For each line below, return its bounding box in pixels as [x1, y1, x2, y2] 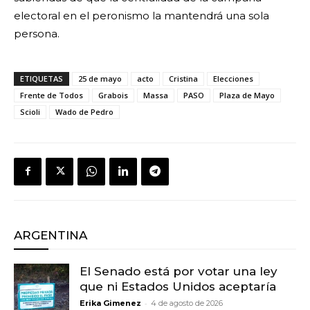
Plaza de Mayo [219, 89, 275, 100]
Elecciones [213, 73, 253, 84]
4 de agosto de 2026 [151, 298, 223, 308]
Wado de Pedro [55, 106, 113, 117]
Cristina [169, 73, 198, 84]
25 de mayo [78, 73, 122, 84]
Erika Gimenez [80, 298, 141, 308]
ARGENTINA [14, 228, 87, 242]
